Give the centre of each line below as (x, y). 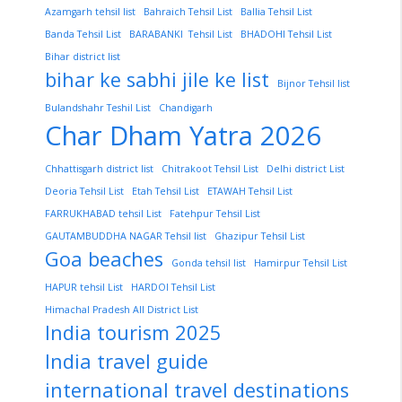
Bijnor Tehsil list (314, 83)
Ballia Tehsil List (276, 12)
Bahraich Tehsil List (188, 12)
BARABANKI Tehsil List (181, 34)
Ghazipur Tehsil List (260, 236)
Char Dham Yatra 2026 (183, 135)
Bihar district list (83, 57)
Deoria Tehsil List (84, 191)
